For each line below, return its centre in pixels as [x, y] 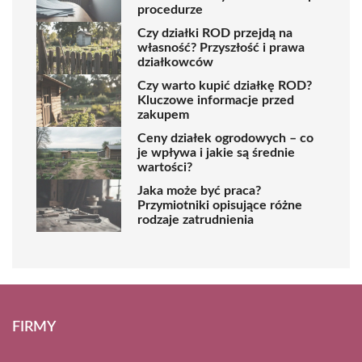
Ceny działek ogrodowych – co [225, 139]
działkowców [175, 63]
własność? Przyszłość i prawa [221, 48]
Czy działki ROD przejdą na [215, 34]
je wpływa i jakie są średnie [216, 153]
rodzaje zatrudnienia [196, 220]
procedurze [170, 10]
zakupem [163, 115]
